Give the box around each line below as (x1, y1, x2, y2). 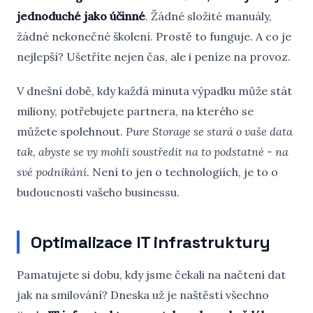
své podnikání (17, 165, 87, 179)
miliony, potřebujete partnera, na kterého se (17, 104, 254, 118)
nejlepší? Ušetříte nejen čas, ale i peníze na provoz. (17, 50, 291, 64)
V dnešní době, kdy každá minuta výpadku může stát (17, 84, 292, 98)
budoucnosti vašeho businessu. (17, 185, 180, 199)
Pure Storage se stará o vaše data (126, 124, 293, 138)
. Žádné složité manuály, (145, 9, 272, 23)
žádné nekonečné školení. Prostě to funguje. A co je (17, 29, 291, 43)
